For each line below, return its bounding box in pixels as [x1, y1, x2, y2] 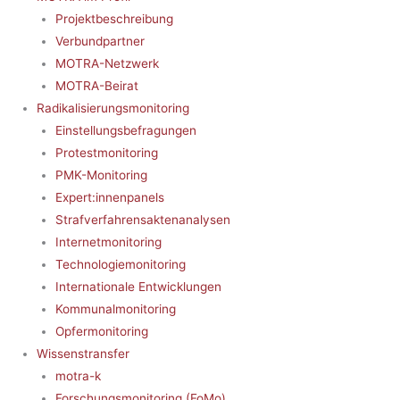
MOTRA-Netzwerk [54, 55, 159, 71]
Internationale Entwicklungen [54, 279, 221, 294]
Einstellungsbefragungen [54, 122, 196, 137]
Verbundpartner [54, 33, 145, 48]
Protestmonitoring [54, 145, 158, 160]
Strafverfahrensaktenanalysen [54, 212, 230, 227]
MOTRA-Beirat [54, 78, 138, 93]
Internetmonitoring [54, 234, 162, 249]
